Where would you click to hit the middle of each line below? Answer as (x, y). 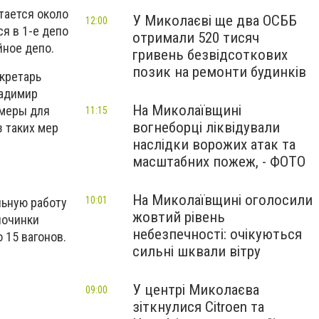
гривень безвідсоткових (210, 55)
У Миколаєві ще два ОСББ (215, 21)
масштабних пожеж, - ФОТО (219, 162)
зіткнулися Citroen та (198, 307)
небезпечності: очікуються (217, 234)
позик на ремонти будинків (219, 72)
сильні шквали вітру (197, 251)
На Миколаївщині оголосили (223, 200)
